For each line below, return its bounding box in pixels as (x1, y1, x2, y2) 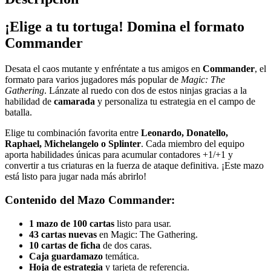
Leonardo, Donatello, (141, 128, 228, 139)
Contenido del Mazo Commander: (5, 194, 175, 207)
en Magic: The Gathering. (97, 229, 198, 240)
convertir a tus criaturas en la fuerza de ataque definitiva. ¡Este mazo (5, 160, 264, 171)
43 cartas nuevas (29, 229, 97, 240)
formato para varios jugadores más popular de (5, 74, 181, 85)
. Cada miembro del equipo (141, 139, 244, 149)
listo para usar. (114, 218, 171, 229)
